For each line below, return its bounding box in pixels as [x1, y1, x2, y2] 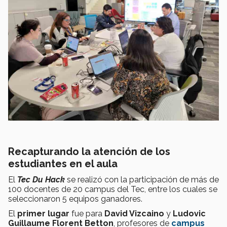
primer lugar [17, 209, 69, 219]
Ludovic [173, 209, 206, 219]
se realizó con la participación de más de [65, 175, 219, 185]
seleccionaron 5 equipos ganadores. [8, 194, 142, 204]
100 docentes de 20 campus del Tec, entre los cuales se [8, 184, 217, 195]
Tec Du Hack [17, 175, 65, 185]
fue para [69, 209, 104, 219]
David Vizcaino [104, 209, 164, 219]
